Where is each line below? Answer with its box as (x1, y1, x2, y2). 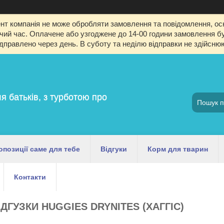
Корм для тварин (147, 144, 208, 153)
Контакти (14, 172, 46, 181)
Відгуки (100, 144, 127, 153)
